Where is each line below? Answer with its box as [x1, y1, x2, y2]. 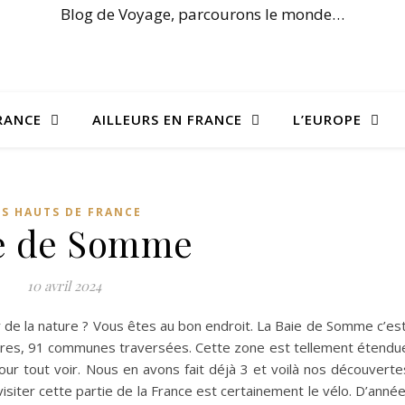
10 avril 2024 [26, 277, 101, 295]
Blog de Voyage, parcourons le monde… [61, 4, 344, 24]
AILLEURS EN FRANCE [91, 110, 242, 128]
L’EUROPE [292, 110, 362, 128]
